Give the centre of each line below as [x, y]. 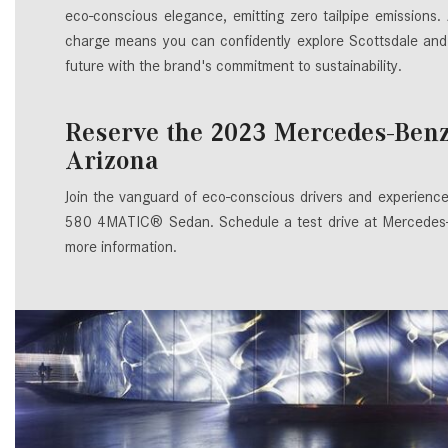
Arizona [111, 161]
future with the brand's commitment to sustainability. [233, 66]
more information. [121, 247]
